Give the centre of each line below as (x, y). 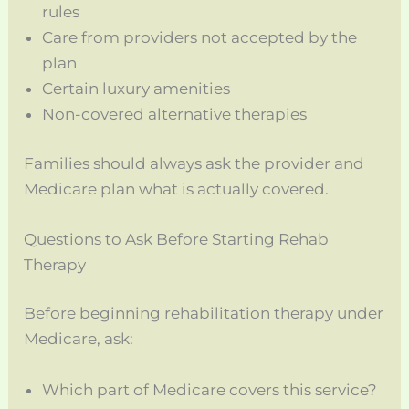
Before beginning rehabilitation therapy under (204, 314)
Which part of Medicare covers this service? (210, 389)
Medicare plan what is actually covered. (177, 189)
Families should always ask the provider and (194, 163)
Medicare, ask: (79, 339)
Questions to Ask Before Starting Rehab (177, 239)
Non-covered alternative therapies (175, 115)
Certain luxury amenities (136, 89)
